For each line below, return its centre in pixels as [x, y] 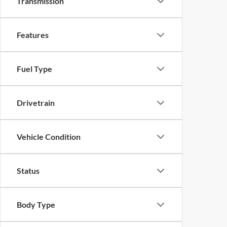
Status [28, 171]
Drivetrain [36, 103]
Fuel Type [34, 69]
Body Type [36, 204]
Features [33, 35]
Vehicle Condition [49, 137]
